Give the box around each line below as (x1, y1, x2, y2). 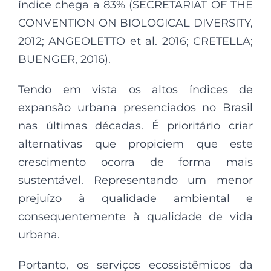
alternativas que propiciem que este (18, 137, 253, 151)
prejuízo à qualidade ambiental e (18, 191, 253, 205)
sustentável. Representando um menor (18, 173, 253, 187)
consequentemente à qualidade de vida (18, 209, 253, 223)
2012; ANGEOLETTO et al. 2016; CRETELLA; (18, 34, 253, 48)
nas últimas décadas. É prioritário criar (18, 119, 253, 132)
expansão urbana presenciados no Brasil (18, 100, 253, 114)
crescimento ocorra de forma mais (18, 155, 253, 169)
